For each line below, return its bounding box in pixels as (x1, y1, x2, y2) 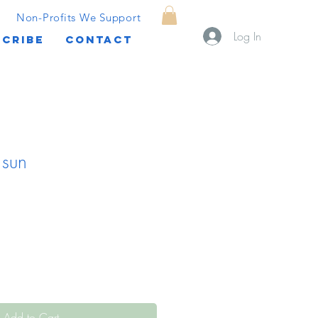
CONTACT (65, 33, 133, 47)
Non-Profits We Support (16, 10, 141, 24)
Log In (234, 28, 262, 45)
